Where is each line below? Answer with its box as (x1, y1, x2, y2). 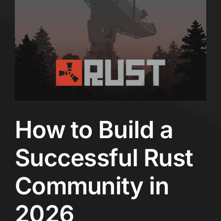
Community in (15, 171, 169, 201)
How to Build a (15, 115, 173, 145)
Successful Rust (15, 143, 193, 173)
